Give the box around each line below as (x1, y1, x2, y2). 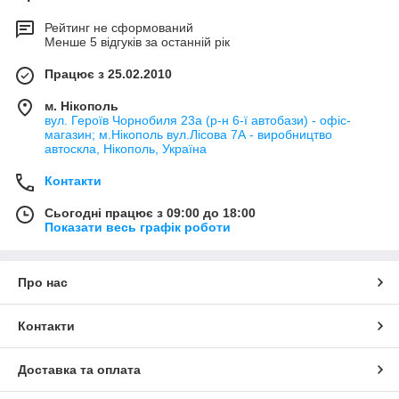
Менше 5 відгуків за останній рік (45, 34, 230, 49)
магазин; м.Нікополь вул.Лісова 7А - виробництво (45, 126, 332, 142)
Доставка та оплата (18, 362, 141, 377)
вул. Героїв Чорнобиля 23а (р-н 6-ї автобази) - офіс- (45, 112, 351, 127)
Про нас (18, 274, 68, 289)
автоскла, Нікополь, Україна (45, 141, 207, 156)
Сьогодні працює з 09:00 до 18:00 (45, 205, 256, 220)
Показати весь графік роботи (45, 219, 231, 234)
